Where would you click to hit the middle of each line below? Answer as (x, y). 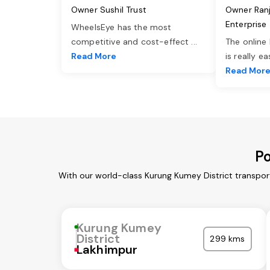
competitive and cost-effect (131, 42)
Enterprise (246, 24)
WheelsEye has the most (121, 27)
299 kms (228, 239)
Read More (94, 56)
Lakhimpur (107, 250)
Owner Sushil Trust (109, 10)
